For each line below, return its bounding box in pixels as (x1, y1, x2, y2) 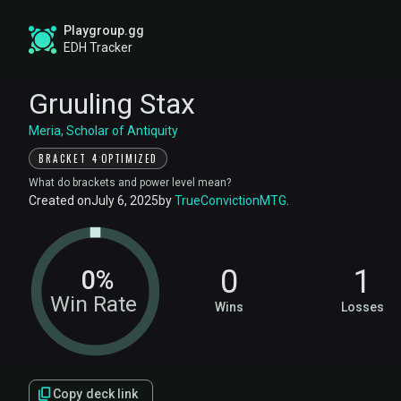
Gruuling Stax (29, 86, 195, 121)
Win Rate (50, 290, 138, 317)
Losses (341, 299, 385, 314)
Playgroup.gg (64, 23, 144, 38)
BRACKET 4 (38, 150, 98, 166)
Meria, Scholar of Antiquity (29, 123, 178, 138)
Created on (29, 192, 91, 208)
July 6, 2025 (91, 192, 158, 208)
